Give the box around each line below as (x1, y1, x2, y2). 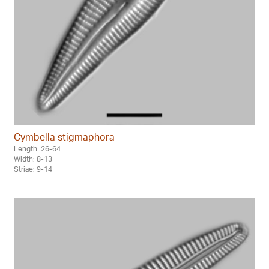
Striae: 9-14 (14, 164, 52, 174)
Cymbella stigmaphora (14, 130, 115, 143)
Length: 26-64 (14, 144, 61, 153)
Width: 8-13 (14, 154, 52, 163)
